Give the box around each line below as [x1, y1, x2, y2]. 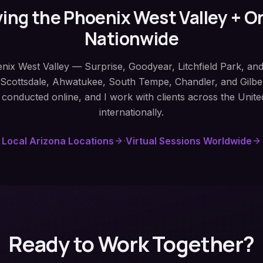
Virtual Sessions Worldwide [126, 135, 252, 147]
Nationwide [85, 26, 178, 51]
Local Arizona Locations [2, 135, 114, 147]
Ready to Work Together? [8, 230, 255, 259]
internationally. [99, 106, 164, 119]
